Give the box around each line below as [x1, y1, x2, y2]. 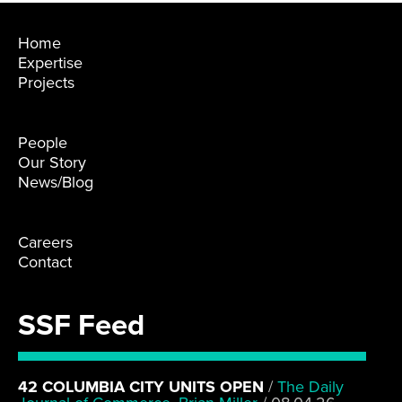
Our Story [18, 153, 86, 173]
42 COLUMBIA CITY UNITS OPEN [18, 377, 264, 398]
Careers [18, 232, 73, 253]
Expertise [18, 53, 83, 74]
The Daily [277, 377, 344, 398]
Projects [18, 73, 74, 93]
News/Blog [18, 172, 93, 193]
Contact [18, 252, 72, 273]
